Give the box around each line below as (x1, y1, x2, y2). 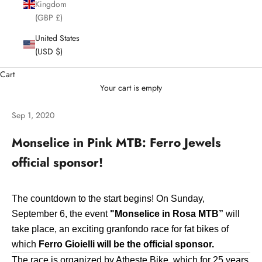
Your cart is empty (100, 81, 162, 94)
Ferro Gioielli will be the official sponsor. (39, 239, 214, 249)
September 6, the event (12, 208, 110, 219)
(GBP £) (56, 11, 63, 23)
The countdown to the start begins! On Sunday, (12, 193, 205, 204)
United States (35, 32, 80, 44)
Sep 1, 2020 (12, 109, 54, 121)
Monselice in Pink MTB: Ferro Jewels (12, 133, 221, 151)
